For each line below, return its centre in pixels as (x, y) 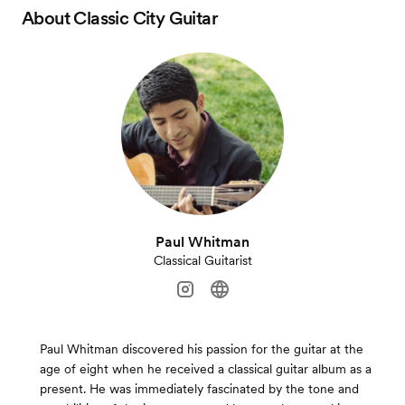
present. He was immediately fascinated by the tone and (199, 389)
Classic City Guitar (146, 18)
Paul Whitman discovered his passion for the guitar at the (202, 349)
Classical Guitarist (202, 260)
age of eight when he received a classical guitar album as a (206, 369)
